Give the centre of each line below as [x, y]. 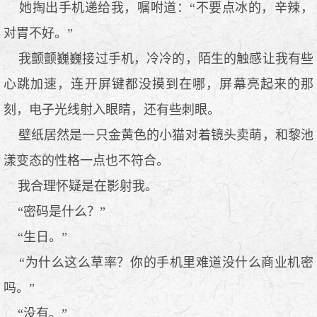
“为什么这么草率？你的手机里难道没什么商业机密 [158, 262]
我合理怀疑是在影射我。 [81, 186]
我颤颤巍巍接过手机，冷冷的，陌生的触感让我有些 [158, 58]
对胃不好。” [38, 33]
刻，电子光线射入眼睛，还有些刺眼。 [112, 109]
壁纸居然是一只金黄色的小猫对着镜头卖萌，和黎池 [158, 135]
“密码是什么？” [54, 211]
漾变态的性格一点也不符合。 [86, 160]
